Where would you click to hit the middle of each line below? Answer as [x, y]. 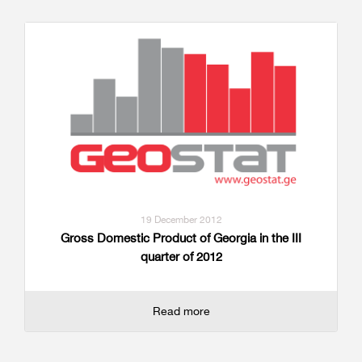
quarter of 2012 [181, 257]
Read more [181, 311]
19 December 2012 [181, 220]
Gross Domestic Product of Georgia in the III [181, 238]
